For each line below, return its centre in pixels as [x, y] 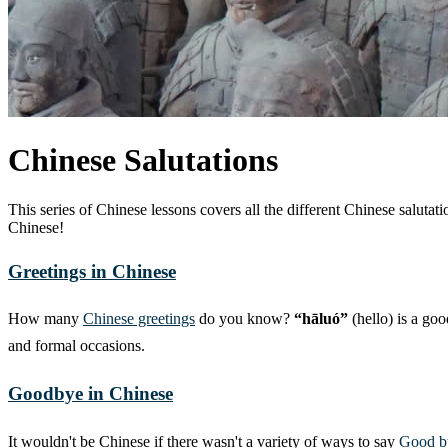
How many [45, 319]
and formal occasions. [76, 346]
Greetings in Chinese [92, 271]
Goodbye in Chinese [90, 394]
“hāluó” [321, 319]
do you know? [244, 319]
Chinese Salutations [143, 160]
